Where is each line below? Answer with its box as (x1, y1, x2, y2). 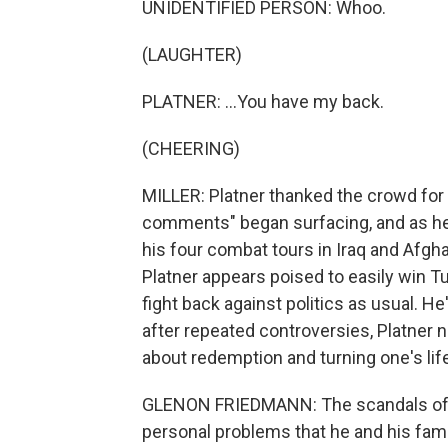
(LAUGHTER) (142, 44, 242, 65)
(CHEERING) (142, 138, 240, 159)
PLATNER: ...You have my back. (142, 91, 384, 112)
